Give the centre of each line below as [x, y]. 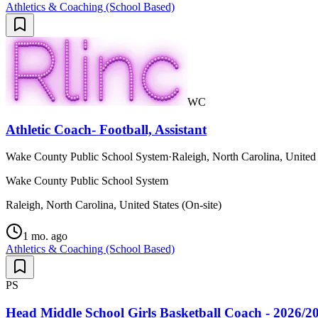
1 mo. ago [45, 236]
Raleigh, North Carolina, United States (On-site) [114, 205]
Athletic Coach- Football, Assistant [106, 129]
